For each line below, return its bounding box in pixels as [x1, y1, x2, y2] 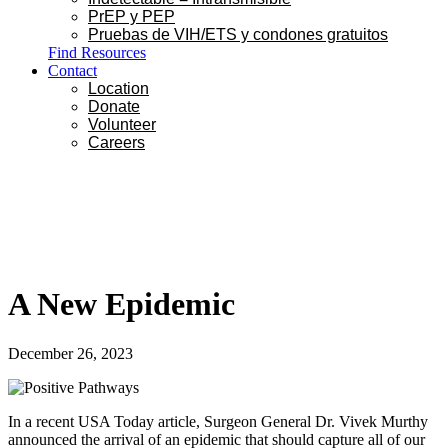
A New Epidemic [8, 286, 235, 323]
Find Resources [48, 44, 146, 61]
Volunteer [88, 116, 156, 133]
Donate [88, 98, 140, 115]
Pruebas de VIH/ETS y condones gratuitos [88, 26, 388, 43]
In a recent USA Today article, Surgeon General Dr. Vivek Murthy [8, 412, 428, 430]
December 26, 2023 [8, 344, 133, 362]
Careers [88, 134, 145, 151]
